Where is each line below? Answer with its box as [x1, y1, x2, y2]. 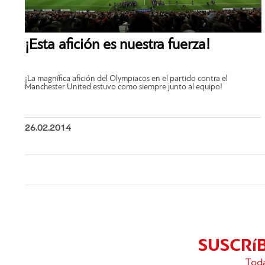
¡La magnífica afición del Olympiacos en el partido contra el [25, 75, 228, 83]
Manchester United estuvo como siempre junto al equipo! [25, 83, 222, 92]
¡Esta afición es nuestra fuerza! [25, 38, 210, 53]
